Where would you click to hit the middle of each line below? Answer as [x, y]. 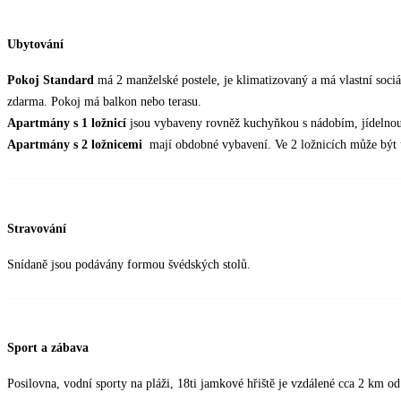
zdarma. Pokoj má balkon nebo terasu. [104, 102]
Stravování [37, 228]
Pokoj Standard [51, 81]
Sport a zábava [48, 348]
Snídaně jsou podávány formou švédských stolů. [129, 264]
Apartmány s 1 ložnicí [67, 124]
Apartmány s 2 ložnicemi [78, 145]
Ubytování [35, 45]
